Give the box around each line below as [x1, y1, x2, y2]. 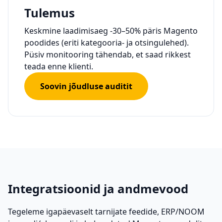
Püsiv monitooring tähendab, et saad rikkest [24, 49, 191, 60]
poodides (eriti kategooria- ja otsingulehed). [24, 37, 189, 48]
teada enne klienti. [24, 61, 93, 72]
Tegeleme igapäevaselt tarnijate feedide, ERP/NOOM [8, 206, 205, 217]
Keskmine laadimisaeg [24, 25, 110, 36]
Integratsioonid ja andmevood [8, 180, 188, 197]
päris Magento [141, 25, 198, 36]
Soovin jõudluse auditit [40, 81, 132, 92]
